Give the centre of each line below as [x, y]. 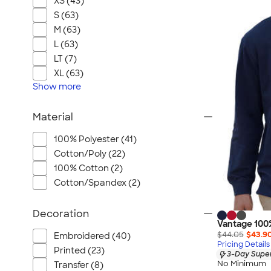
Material [53, 117]
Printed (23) [79, 250]
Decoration [61, 214]
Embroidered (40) [92, 236]
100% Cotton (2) [88, 168]
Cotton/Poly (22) [90, 154]
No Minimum [242, 264]
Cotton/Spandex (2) [97, 183]
